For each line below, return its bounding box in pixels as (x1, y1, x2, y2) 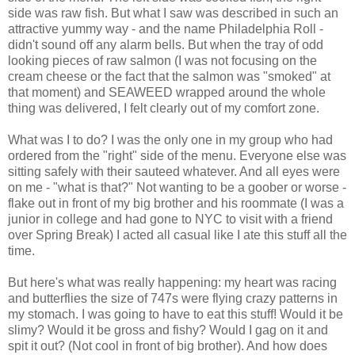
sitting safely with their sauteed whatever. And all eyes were (8, 164, 340, 178)
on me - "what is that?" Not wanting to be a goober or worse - (8, 180, 346, 194)
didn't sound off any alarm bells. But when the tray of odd (8, 37, 323, 52)
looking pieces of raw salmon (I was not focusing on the (8, 53, 317, 67)
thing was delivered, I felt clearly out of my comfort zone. (8, 101, 319, 115)
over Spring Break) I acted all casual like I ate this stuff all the (8, 227, 347, 242)
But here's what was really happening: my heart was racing (8, 275, 337, 289)
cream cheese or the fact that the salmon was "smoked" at (8, 69, 330, 83)
